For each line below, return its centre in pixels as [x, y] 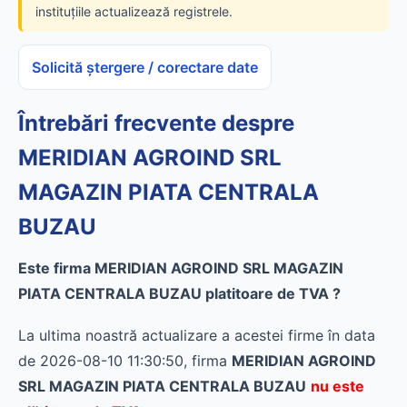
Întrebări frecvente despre [156, 123]
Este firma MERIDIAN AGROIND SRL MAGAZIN [181, 268]
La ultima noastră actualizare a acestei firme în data [197, 335]
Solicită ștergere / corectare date [145, 67]
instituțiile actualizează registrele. [134, 11]
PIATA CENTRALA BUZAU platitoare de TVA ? [179, 293]
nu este [338, 386]
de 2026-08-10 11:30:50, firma [125, 361]
